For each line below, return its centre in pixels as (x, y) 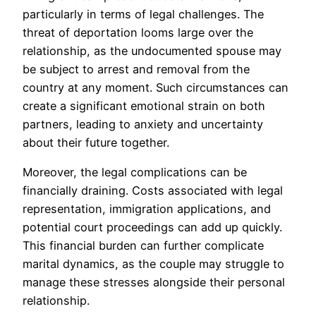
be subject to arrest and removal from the (136, 69)
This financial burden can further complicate (143, 245)
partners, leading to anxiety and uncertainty (143, 124)
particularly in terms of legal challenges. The (143, 14)
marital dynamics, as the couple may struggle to (153, 263)
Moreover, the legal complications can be (135, 172)
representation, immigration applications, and (147, 208)
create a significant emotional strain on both (144, 105)
